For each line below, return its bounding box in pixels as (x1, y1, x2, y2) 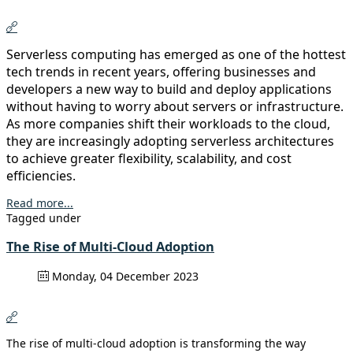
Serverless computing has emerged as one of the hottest (6, 46, 346, 64)
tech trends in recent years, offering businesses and (6, 63, 316, 81)
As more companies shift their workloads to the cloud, (6, 115, 330, 133)
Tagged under (6, 210, 81, 226)
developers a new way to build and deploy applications (6, 80, 332, 98)
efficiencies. (6, 167, 76, 185)
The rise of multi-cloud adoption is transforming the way (6, 335, 306, 351)
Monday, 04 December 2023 (49, 268, 199, 284)
